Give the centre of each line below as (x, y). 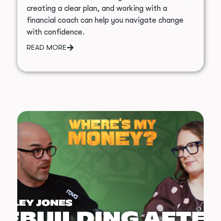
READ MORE (46, 48)
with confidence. (55, 32)
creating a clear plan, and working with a (97, 9)
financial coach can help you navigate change (105, 20)
